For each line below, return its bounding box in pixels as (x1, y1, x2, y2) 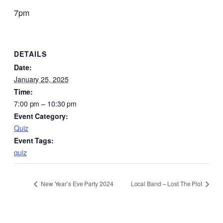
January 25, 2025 (14, 74, 69, 85)
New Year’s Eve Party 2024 (39, 179, 113, 188)
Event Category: (14, 111, 68, 121)
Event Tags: (14, 135, 54, 146)
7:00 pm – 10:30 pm (14, 99, 77, 109)
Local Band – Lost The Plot (130, 179, 204, 188)
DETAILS (14, 49, 47, 59)
